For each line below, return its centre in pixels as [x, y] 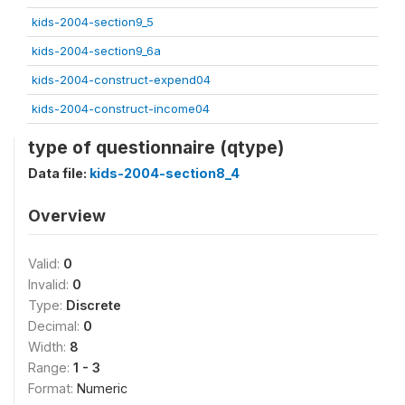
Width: [49, 347]
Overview [67, 216]
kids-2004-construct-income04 [121, 108]
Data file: [59, 173]
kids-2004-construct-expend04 [121, 80]
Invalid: [50, 284]
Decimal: [56, 326]
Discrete [94, 305]
